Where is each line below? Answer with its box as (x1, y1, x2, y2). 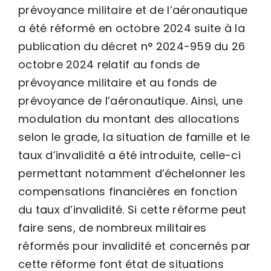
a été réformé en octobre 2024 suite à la (18, 20, 245, 36)
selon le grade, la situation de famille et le (18, 129, 250, 145)
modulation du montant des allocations (18, 111, 240, 126)
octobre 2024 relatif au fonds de (18, 56, 200, 72)
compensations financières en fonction (18, 183, 237, 199)
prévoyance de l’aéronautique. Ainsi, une (18, 93, 243, 108)
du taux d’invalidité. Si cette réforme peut (18, 201, 247, 217)
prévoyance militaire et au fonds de (18, 74, 217, 90)
